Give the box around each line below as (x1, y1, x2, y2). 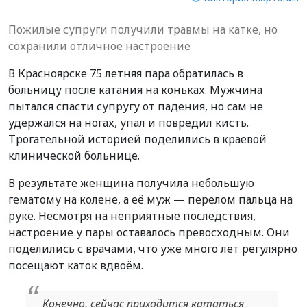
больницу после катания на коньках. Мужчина (8, 82, 262, 97)
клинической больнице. (8, 147, 140, 163)
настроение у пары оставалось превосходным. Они (8, 224, 290, 240)
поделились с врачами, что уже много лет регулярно (8, 241, 297, 256)
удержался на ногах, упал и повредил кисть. (8, 114, 249, 130)
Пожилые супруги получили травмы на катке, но (8, 21, 278, 37)
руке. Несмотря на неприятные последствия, (8, 208, 256, 223)
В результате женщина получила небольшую (8, 175, 254, 191)
